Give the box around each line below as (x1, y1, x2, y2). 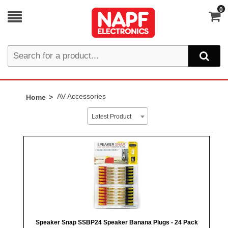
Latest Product (91, 113, 131, 120)
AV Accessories (56, 92, 106, 100)
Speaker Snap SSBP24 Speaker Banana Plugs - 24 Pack (35, 219, 198, 226)
